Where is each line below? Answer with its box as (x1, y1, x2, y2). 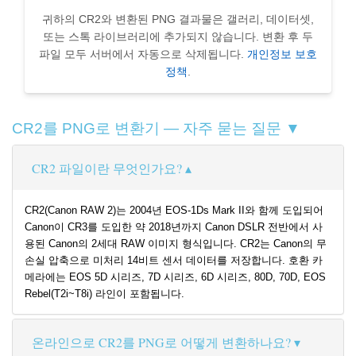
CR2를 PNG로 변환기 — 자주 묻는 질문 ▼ (12, 120, 300, 137)
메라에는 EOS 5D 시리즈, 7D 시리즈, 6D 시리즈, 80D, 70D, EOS (25, 271, 326, 284)
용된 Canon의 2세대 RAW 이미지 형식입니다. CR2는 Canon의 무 (25, 238, 327, 250)
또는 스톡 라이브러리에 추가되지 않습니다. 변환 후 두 (43, 30, 313, 44)
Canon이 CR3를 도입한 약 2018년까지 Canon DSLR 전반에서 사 (25, 221, 323, 234)
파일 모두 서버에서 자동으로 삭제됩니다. (39, 48, 247, 61)
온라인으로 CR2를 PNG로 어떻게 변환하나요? (32, 334, 291, 351)
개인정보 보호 (247, 48, 317, 61)
